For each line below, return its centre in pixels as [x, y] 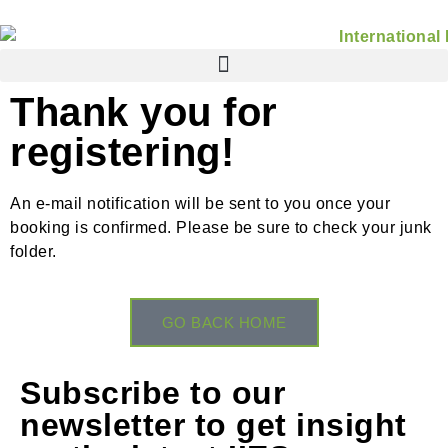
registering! [122, 151]
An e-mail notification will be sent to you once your [200, 203]
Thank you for [144, 111]
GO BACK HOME [224, 323]
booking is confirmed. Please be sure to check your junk [221, 227]
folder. [35, 251]
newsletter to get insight [213, 425]
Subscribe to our [152, 393]
